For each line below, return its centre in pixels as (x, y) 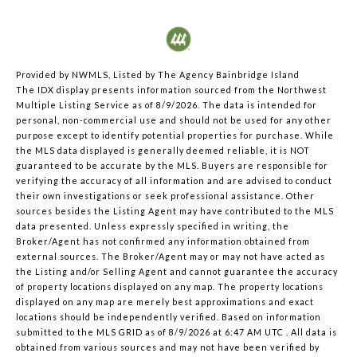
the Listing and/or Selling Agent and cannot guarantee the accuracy (177, 271)
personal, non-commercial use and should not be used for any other (174, 120)
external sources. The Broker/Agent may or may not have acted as (171, 256)
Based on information (271, 316)
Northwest (302, 89)
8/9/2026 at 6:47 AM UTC (226, 331)
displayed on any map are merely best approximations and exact (165, 301)
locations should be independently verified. (119, 316)
